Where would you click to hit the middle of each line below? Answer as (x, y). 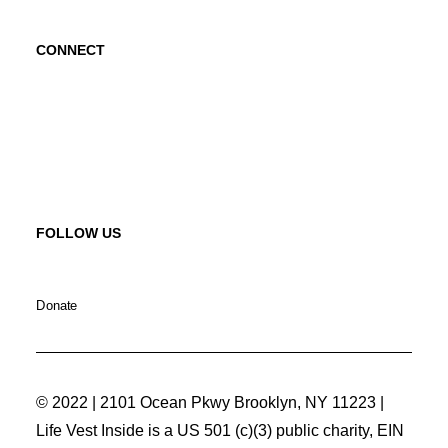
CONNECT (70, 50)
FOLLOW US (78, 233)
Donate (57, 305)
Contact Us (78, 106)
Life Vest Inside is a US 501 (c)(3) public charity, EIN (220, 430)
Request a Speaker (107, 166)
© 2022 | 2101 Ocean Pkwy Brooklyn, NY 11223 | (210, 402)
